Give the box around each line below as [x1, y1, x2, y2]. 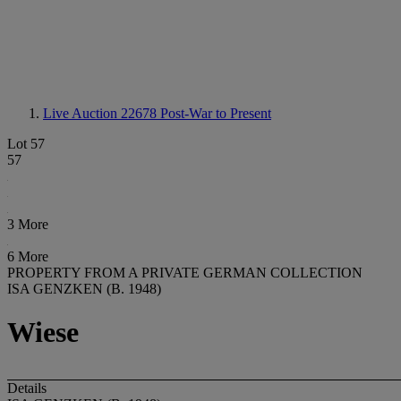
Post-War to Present [160, 106, 271, 121]
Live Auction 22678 [43, 106, 160, 121]
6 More [7, 249, 48, 264]
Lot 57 [7, 136, 45, 151]
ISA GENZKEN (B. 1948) [7, 281, 161, 296]
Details [7, 380, 47, 396]
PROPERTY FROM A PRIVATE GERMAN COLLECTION [7, 265, 363, 280]
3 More [7, 217, 48, 232]
